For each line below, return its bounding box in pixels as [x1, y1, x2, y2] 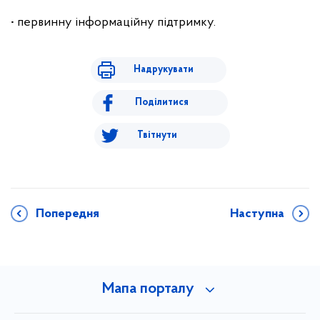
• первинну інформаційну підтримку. [11, 16, 216, 29]
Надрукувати [133, 64, 194, 75]
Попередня [36, 207, 99, 221]
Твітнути [136, 130, 177, 141]
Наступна [230, 207, 284, 221]
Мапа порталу [101, 281, 194, 297]
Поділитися [135, 97, 189, 108]
